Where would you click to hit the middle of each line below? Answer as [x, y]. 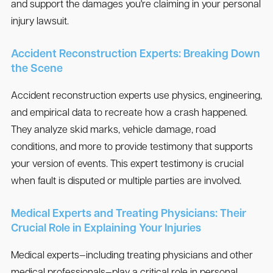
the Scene [37, 69]
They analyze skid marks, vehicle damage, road [113, 131]
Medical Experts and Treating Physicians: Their [128, 214]
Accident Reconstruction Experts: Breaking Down [135, 55]
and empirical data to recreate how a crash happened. [129, 114]
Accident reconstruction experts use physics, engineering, [136, 97]
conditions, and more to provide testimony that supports [132, 148]
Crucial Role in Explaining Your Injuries [106, 229]
